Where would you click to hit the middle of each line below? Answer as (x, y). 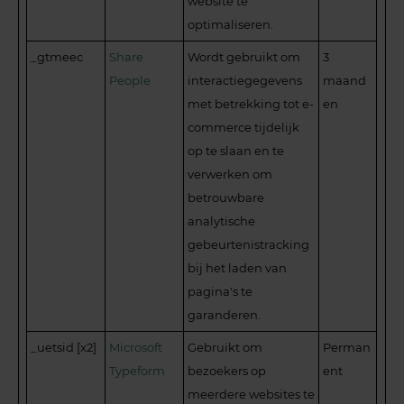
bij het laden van (238, 267)
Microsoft (136, 347)
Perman (347, 347)
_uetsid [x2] (64, 347)
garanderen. (225, 314)
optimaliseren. (231, 24)
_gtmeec (57, 56)
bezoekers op (227, 370)
